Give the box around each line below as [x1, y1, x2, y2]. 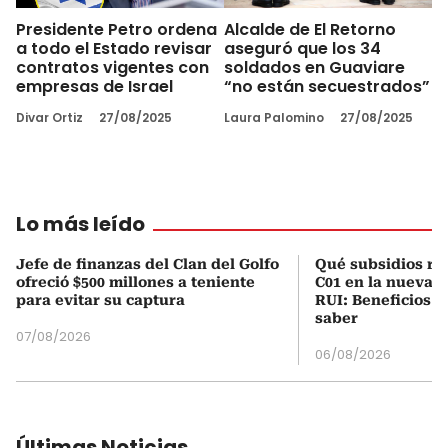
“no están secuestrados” [224, 74, 430, 98]
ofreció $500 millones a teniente [16, 273, 255, 290]
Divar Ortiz [16, 108, 83, 126]
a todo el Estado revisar [16, 36, 212, 60]
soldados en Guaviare [224, 55, 405, 79]
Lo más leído [16, 209, 145, 238]
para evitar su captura [16, 291, 185, 308]
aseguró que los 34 [224, 36, 381, 60]
